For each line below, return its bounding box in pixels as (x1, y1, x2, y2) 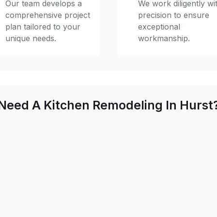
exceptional (138, 22, 180, 31)
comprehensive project (5, 10, 90, 20)
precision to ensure (138, 10, 209, 20)
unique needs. (5, 33, 56, 43)
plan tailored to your (5, 22, 80, 31)
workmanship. (138, 33, 190, 43)
